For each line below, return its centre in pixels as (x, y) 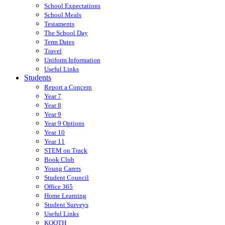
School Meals (63, 15)
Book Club (59, 159)
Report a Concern (68, 87)
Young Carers (63, 168)
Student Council (67, 177)
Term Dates (59, 42)
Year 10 (54, 132)
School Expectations (72, 6)
